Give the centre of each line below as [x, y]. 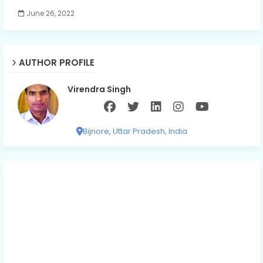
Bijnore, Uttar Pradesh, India [135, 131]
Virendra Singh [99, 90]
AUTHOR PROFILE [57, 63]
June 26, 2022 [50, 14]
